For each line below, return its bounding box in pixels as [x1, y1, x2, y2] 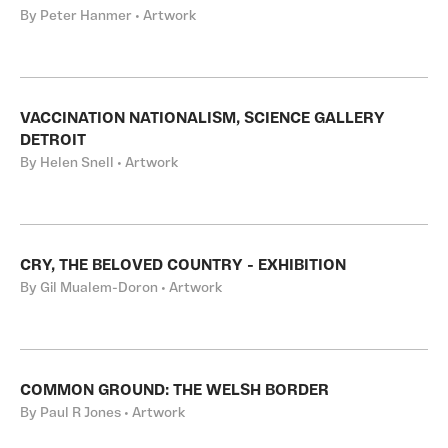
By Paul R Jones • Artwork [20, 406, 185, 421]
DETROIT [20, 133, 86, 149]
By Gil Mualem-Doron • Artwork [20, 281, 222, 296]
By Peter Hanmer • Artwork [20, 9, 196, 24]
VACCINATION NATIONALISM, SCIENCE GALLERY [20, 111, 385, 127]
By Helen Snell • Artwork [20, 156, 178, 171]
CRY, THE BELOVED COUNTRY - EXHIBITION [20, 258, 346, 274]
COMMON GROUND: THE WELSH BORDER [20, 383, 329, 399]
